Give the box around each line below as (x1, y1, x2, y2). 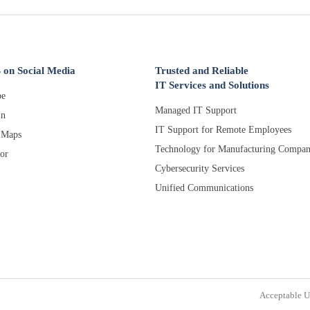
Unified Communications (155, 183, 253, 194)
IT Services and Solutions (155, 80, 269, 91)
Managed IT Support (155, 105, 237, 116)
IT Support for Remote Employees (155, 125, 291, 136)
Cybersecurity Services (155, 163, 244, 174)
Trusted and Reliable (155, 65, 248, 77)
